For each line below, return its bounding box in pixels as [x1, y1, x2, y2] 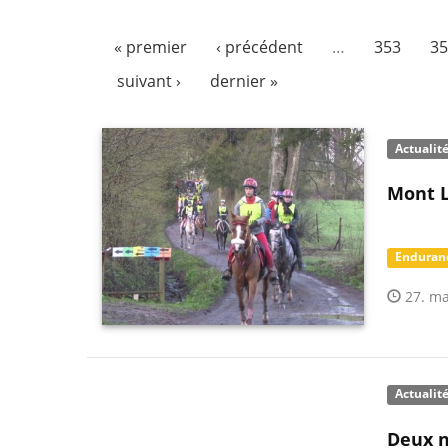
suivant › [116, 70, 181, 92]
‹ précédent [216, 36, 303, 58]
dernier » [209, 70, 278, 92]
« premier [114, 36, 187, 58]
